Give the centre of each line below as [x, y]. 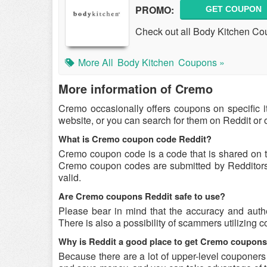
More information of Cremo [136, 89]
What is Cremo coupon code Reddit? [135, 139]
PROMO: [155, 10]
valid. [70, 177]
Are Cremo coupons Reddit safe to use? [142, 196]
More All [96, 62]
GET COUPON [234, 9]
